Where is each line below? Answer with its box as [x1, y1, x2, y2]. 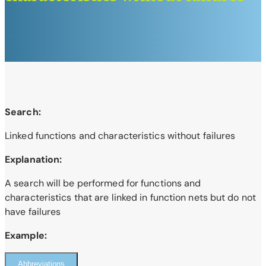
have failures [5, 205, 61, 218]
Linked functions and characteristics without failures [5, 129, 236, 142]
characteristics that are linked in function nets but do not [5, 191, 256, 204]
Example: [5, 229, 47, 242]
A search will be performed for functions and [5, 177, 201, 190]
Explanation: [5, 153, 62, 166]
